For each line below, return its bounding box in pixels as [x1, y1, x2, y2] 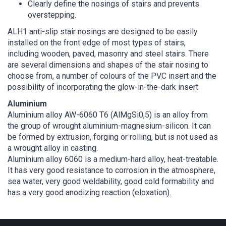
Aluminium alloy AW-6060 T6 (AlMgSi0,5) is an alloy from [8, 109, 208, 120]
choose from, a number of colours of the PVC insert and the [8, 71, 216, 81]
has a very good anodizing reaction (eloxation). [8, 187, 171, 197]
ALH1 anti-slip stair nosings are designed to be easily [8, 26, 198, 36]
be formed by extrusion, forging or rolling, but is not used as [8, 132, 218, 142]
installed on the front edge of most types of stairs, [8, 37, 186, 47]
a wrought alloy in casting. [8, 143, 98, 153]
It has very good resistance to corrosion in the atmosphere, [8, 165, 215, 175]
